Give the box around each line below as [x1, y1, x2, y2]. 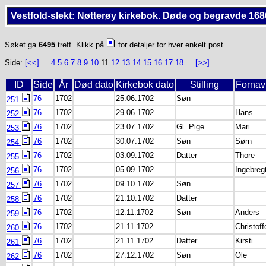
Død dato [74, 80, 113, 90]
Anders [235, 208, 259, 217]
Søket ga [5, 40, 39, 49]
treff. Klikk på [55, 40, 106, 49]
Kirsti [235, 236, 253, 245]
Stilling [190, 80, 219, 90]
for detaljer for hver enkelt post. [116, 40, 226, 49]
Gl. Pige [176, 122, 204, 131]
